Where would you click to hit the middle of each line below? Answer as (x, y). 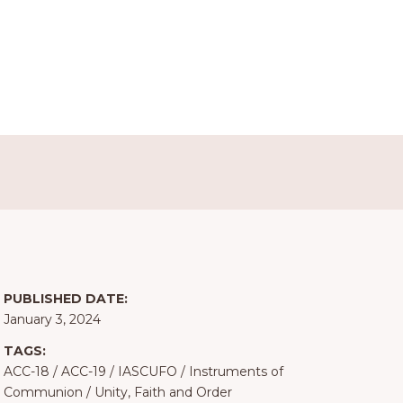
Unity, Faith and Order (163, 393)
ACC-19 (83, 372)
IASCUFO (147, 372)
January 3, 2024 (52, 320)
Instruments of (236, 372)
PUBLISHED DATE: (65, 299)
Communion (43, 393)
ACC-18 (26, 372)
